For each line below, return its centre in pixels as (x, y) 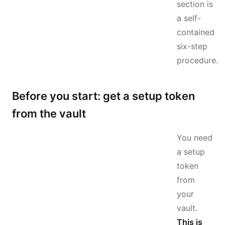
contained (196, 32)
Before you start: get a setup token (103, 96)
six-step (192, 46)
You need (195, 138)
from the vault (49, 114)
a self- (189, 18)
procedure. (197, 60)
